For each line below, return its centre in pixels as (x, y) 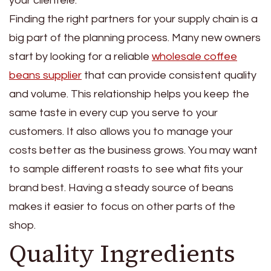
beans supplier (45, 75)
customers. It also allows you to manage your (121, 131)
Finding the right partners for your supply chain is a (133, 19)
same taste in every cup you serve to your (113, 113)
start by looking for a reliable (80, 56)
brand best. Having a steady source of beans (121, 188)
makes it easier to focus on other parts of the (122, 206)
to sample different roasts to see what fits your (126, 169)
